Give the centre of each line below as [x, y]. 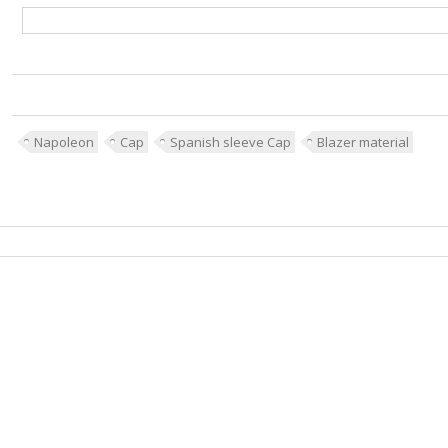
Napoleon [63, 142]
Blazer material [362, 142]
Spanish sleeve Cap [230, 142]
